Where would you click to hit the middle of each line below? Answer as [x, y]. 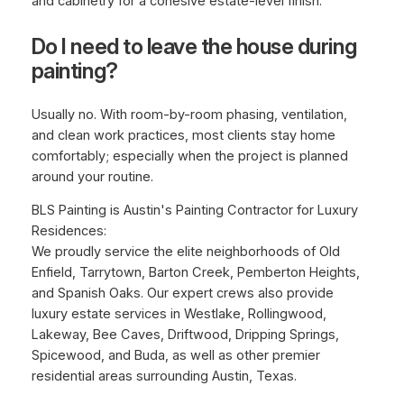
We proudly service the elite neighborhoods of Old [185, 252]
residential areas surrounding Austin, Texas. [164, 376]
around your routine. [92, 176]
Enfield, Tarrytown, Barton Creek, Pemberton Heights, [195, 273]
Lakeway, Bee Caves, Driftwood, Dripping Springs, [185, 335]
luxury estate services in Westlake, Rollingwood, [179, 314]
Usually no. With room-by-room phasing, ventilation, [189, 114]
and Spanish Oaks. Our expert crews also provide [182, 294]
